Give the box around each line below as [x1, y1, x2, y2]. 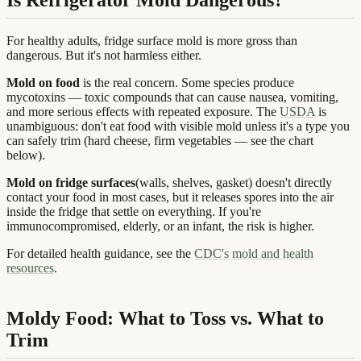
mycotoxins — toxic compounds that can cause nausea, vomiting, [6, 90, 338, 105]
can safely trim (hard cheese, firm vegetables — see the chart [6, 134, 313, 148]
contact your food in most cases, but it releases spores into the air [6, 190, 334, 205]
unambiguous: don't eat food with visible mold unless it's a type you [6, 119, 350, 134]
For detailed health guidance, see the [6, 247, 191, 261]
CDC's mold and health [194, 247, 313, 261]
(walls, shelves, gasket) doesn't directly [135, 176, 332, 190]
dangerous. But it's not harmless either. [6, 48, 201, 63]
